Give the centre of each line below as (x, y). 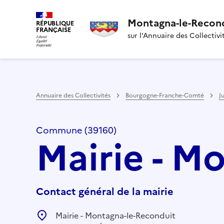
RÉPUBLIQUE (55, 23)
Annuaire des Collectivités (73, 95)
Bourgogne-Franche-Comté (165, 95)
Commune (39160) (76, 130)
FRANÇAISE (53, 30)
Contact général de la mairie (105, 191)
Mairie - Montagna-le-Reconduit (115, 215)
